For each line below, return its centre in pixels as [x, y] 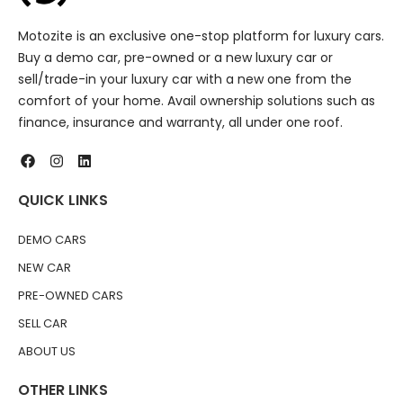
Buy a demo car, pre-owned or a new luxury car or [175, 57]
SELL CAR [43, 324]
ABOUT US [47, 352]
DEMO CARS [52, 240]
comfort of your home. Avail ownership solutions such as [197, 100]
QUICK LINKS [63, 201]
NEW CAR [45, 268]
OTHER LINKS [63, 390]
